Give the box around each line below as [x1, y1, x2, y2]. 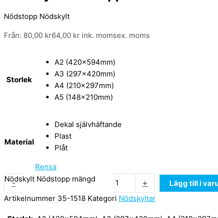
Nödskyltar [119, 194, 156, 203]
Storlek [6, 75, 32, 85]
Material [4, 137, 34, 147]
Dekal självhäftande [54, 120, 122, 129]
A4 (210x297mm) [54, 81, 114, 91]
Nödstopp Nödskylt [4, 12, 70, 21]
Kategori [88, 194, 117, 203]
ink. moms [82, 31, 117, 40]
